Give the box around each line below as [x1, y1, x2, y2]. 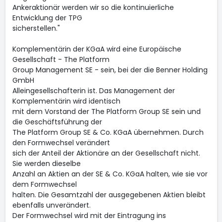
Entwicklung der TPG [12, 13, 82, 23]
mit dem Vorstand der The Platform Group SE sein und [12, 107, 201, 116]
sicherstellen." [12, 23, 60, 33]
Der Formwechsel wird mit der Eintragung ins [12, 211, 166, 221]
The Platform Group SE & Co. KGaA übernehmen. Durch [12, 127, 204, 137]
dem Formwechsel [12, 179, 77, 189]
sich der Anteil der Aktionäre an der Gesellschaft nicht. [12, 148, 200, 158]
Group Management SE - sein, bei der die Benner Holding [12, 65, 208, 75]
